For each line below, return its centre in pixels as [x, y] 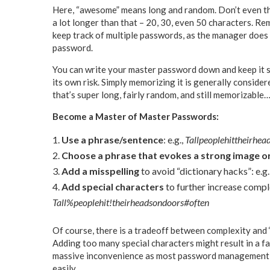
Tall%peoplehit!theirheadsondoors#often [131, 202]
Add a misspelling [100, 171]
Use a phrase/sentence [112, 140]
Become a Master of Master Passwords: [136, 117]
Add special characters [113, 187]
